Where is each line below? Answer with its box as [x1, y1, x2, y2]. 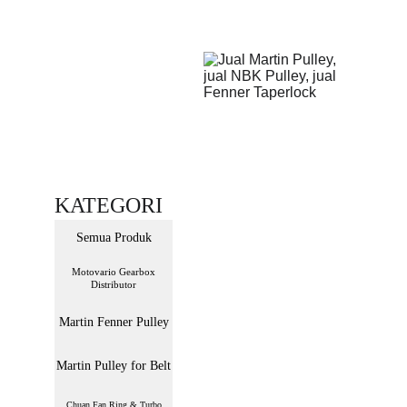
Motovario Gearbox [72, 266, 155, 277]
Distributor [91, 279, 136, 290]
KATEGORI [55, 194, 163, 217]
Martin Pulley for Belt [56, 359, 171, 372]
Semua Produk [75, 231, 152, 244]
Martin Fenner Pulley [58, 314, 169, 329]
